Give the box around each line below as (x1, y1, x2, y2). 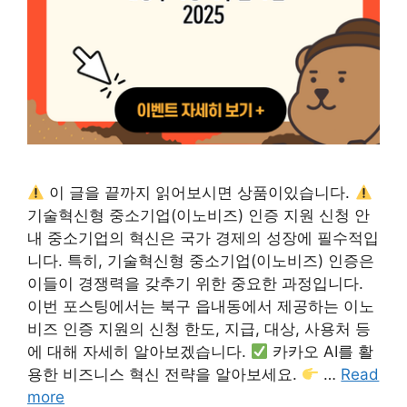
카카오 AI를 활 (268, 342, 374, 361)
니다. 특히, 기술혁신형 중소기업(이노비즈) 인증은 (27, 252, 374, 270)
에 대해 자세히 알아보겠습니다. (27, 342, 251, 361)
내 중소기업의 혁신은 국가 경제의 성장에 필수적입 (27, 229, 379, 247)
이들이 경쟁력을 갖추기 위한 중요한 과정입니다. (27, 274, 363, 293)
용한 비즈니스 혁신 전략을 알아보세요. (27, 365, 302, 383)
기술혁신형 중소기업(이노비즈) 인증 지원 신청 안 (27, 206, 370, 224)
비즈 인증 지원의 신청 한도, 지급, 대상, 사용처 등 (27, 320, 371, 338)
